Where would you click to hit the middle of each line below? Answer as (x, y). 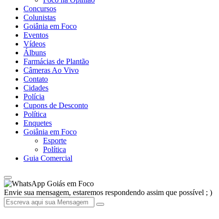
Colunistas (40, 18)
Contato (36, 79)
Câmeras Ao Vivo (51, 70)
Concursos (40, 9)
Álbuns (35, 53)
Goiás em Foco (69, 184)
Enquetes (38, 123)
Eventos (36, 35)
